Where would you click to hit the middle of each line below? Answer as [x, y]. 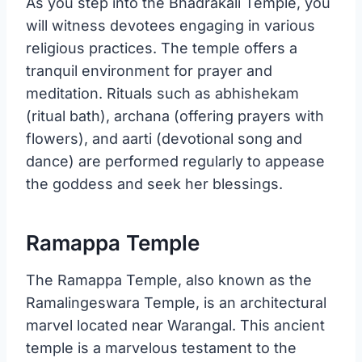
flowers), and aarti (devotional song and [164, 138]
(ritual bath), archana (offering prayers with [175, 116]
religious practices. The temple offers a [162, 48]
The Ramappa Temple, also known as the [169, 280]
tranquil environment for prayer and [149, 70]
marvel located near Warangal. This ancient [175, 325]
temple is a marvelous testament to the [161, 347]
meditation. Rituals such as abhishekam [162, 93]
